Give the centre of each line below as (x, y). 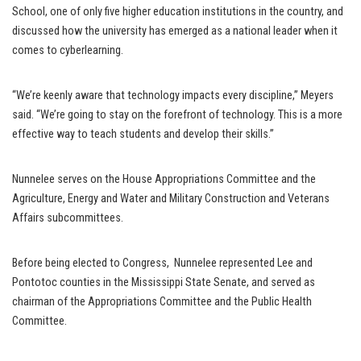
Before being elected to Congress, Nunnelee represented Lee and (162, 263)
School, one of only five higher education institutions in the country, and (178, 12)
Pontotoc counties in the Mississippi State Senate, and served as (164, 283)
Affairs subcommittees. (68, 218)
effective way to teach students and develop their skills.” (143, 135)
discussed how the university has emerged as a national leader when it (175, 31)
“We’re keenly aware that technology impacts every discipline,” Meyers (173, 96)
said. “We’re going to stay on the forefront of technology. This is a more (177, 115)
